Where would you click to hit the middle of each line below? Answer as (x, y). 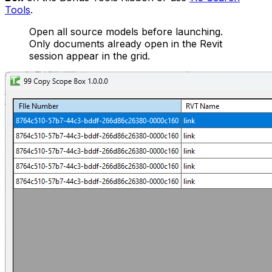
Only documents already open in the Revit (126, 44)
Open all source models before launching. (126, 32)
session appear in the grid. (90, 56)
